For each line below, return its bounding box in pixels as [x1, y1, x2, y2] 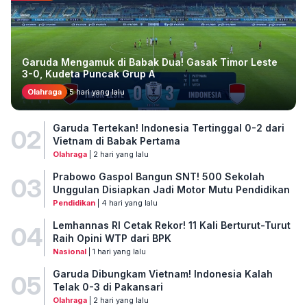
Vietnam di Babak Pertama [52, 134, 180, 147]
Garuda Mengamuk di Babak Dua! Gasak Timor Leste [22, 56, 278, 68]
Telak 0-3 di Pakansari [52, 280, 163, 293]
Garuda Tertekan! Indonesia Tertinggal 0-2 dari [52, 121, 284, 134]
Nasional [52, 246, 86, 256]
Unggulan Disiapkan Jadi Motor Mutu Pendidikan [52, 183, 290, 195]
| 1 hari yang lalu [86, 246, 146, 256]
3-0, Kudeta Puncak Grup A [22, 67, 155, 79]
